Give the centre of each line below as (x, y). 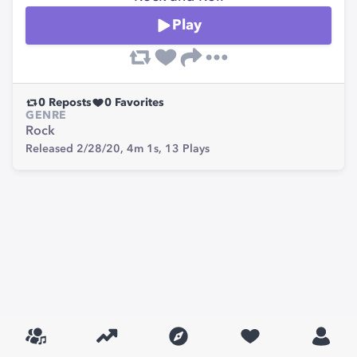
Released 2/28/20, (76, 149)
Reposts (69, 103)
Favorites (138, 103)
